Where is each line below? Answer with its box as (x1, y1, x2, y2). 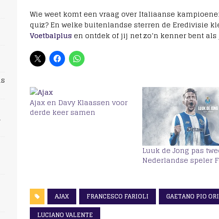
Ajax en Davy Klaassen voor (29, 96, 128, 109)
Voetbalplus (29, 29, 72, 42)
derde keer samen (29, 106, 95, 119)
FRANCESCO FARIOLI (86, 191, 149, 202)
